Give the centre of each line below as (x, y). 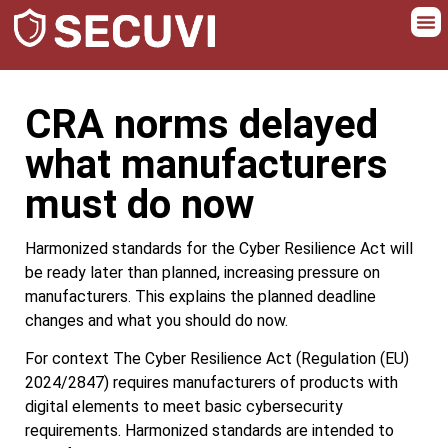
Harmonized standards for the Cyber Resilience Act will (219, 248)
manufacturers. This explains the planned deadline (200, 296)
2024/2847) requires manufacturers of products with (211, 383)
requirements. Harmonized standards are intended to (209, 431)
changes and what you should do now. (156, 320)
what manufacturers (206, 164)
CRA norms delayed (201, 124)
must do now (139, 204)
